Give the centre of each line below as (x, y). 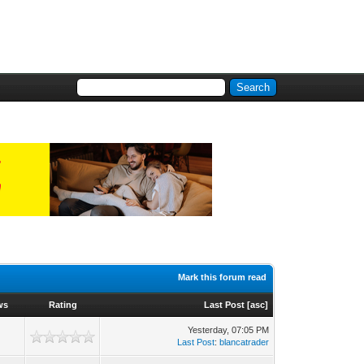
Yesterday (208, 330)
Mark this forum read (223, 277)
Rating (63, 305)
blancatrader (245, 342)
